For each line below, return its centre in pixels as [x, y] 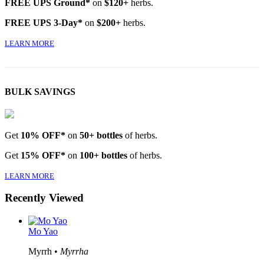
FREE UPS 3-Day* [44, 23]
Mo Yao [43, 231]
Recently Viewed [44, 198]
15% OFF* [43, 155]
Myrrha [74, 251]
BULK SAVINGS [40, 92]
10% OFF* [43, 135]
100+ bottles [103, 155]
